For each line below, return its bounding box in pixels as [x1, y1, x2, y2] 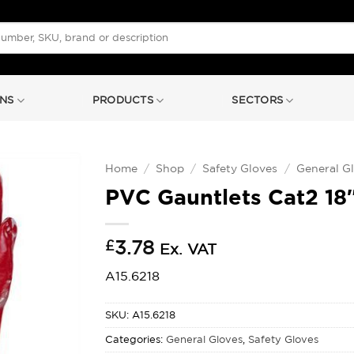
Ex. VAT [160, 239, 217, 258]
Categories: [105, 333, 167, 345]
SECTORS [232, 94, 284, 106]
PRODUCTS [92, 94, 153, 106]
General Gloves [166, 333, 243, 345]
